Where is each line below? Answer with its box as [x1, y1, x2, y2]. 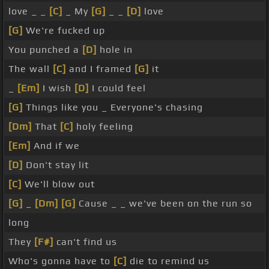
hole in [97, 44, 133, 56]
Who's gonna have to [8, 255, 113, 267]
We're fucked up [23, 25, 105, 37]
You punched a [8, 44, 82, 56]
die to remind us [127, 255, 210, 267]
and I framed [66, 63, 134, 75]
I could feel [89, 82, 146, 94]
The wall [8, 63, 53, 75]
